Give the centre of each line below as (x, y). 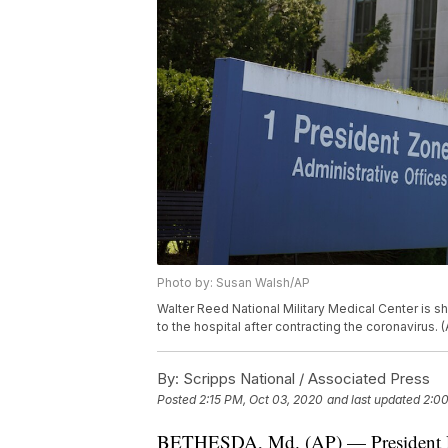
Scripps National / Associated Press (304, 379)
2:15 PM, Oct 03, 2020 (261, 400)
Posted (178, 400)
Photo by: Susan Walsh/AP (233, 283)
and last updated (373, 400)
